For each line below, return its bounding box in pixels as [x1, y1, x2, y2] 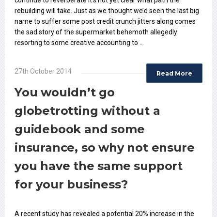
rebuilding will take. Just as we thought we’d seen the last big [15, 7, 199, 15]
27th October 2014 [15, 67, 72, 76]
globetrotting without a [15, 104, 160, 118]
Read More [156, 70, 192, 77]
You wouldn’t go [15, 85, 115, 100]
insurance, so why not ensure [15, 140, 195, 155]
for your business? [15, 177, 128, 192]
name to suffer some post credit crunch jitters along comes [15, 17, 196, 26]
